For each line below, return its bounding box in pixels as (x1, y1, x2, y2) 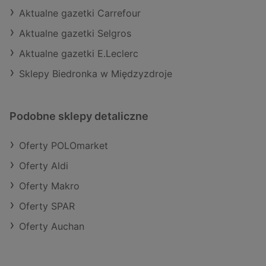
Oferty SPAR (19, 200, 75, 213)
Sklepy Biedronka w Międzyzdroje (19, 68, 172, 80)
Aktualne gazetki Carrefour (19, 7, 141, 20)
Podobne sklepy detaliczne (9, 110, 148, 123)
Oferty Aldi (19, 160, 68, 172)
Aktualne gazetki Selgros (19, 27, 131, 40)
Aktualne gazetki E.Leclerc (19, 47, 138, 60)
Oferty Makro (19, 180, 80, 192)
